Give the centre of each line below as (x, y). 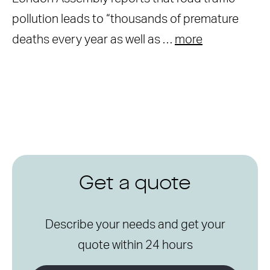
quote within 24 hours (135, 245)
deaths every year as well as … (93, 40)
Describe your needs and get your (135, 225)
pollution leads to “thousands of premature (125, 19)
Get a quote (135, 184)
